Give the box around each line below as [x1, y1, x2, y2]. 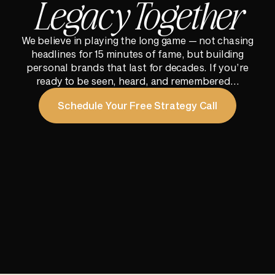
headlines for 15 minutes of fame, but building [31, 48, 244, 60]
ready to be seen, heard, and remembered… [36, 75, 239, 87]
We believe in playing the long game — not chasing [21, 34, 254, 47]
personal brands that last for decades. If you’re [26, 61, 249, 74]
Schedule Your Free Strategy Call [58, 99, 217, 112]
